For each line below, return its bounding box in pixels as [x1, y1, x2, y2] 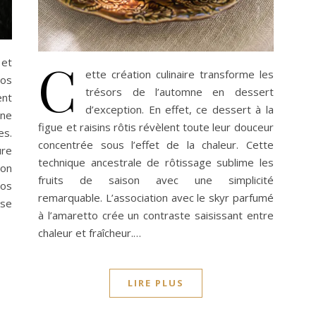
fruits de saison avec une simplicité [38, 172, 274, 187]
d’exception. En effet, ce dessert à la [85, 102, 274, 116]
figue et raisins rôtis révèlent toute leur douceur [38, 119, 274, 134]
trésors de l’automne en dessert [85, 84, 274, 99]
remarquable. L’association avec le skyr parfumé [38, 190, 274, 205]
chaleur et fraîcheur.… [38, 225, 142, 240]
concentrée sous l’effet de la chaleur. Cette [38, 137, 274, 152]
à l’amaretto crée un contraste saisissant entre [38, 207, 274, 222]
